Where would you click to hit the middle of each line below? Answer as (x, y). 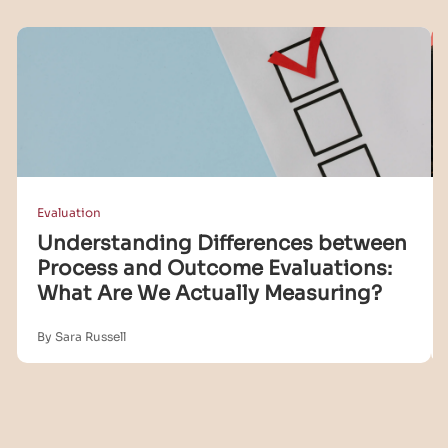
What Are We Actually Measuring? (209, 294)
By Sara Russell (81, 337)
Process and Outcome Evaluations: (214, 269)
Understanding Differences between (222, 244)
